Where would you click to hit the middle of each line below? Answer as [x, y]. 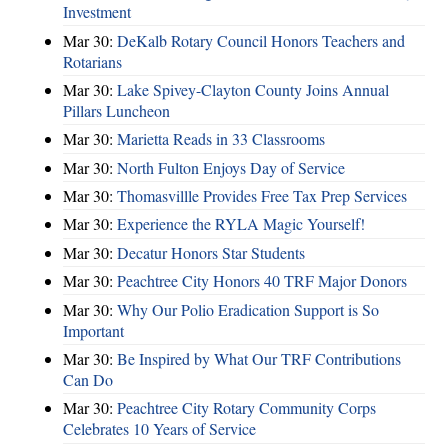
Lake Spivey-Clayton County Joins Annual [253, 89]
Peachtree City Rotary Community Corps [246, 408]
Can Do [88, 379]
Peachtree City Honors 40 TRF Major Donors [262, 281]
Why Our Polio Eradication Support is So [248, 309]
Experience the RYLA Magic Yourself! [241, 224]
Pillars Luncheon [116, 110]
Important [93, 330]
